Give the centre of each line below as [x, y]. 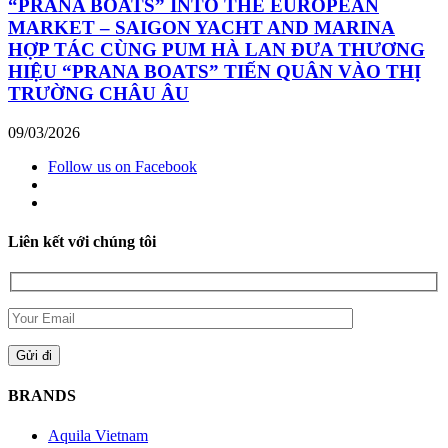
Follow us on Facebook [122, 166]
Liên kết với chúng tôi [82, 242]
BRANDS [42, 396]
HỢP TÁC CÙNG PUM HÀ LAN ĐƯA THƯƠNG [216, 50]
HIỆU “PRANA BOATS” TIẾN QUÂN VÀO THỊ [214, 72]
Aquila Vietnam [98, 435]
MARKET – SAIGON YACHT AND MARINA [201, 28]
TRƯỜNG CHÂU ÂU [98, 94]
